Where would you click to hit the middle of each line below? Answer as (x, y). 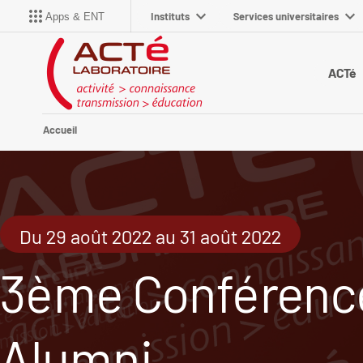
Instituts (170, 16)
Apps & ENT (75, 16)
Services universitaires (286, 16)
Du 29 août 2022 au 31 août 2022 (150, 237)
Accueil (60, 130)
